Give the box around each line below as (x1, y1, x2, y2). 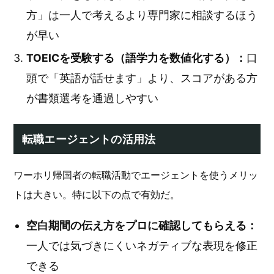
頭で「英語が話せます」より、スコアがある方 (26, 72, 257, 84)
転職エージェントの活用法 (22, 133, 156, 146)
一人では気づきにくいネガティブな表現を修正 (26, 239, 257, 252)
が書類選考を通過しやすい (26, 92, 158, 105)
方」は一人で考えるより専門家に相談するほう (26, 9, 257, 21)
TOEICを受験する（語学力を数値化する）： (26, 51, 246, 64)
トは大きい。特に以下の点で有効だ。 (13, 188, 180, 201)
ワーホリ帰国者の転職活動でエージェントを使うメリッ (13, 169, 258, 181)
